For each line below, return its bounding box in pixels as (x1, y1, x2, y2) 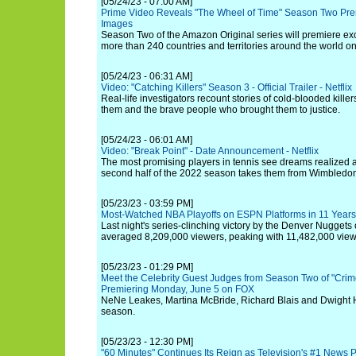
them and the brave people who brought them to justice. (101, 104, 340, 115)
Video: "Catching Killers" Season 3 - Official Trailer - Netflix (101, 82, 352, 93)
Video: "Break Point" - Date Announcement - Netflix (101, 145, 319, 157)
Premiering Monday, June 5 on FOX (101, 284, 254, 295)
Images (101, 18, 133, 29)
